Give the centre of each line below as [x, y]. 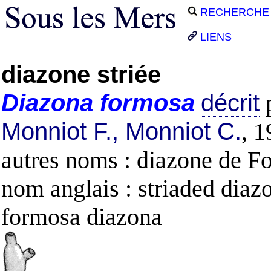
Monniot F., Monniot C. [121, 131]
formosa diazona [82, 217]
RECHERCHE [233, 12]
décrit [230, 103]
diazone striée [81, 74]
